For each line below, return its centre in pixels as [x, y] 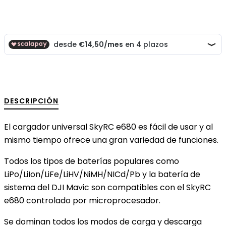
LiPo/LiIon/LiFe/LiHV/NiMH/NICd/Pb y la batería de [102, 175]
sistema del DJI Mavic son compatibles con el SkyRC [107, 188]
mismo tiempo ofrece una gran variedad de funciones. [111, 140]
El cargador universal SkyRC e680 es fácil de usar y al [108, 127]
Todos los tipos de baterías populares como [92, 161]
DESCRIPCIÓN [31, 101]
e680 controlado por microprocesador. [82, 201]
